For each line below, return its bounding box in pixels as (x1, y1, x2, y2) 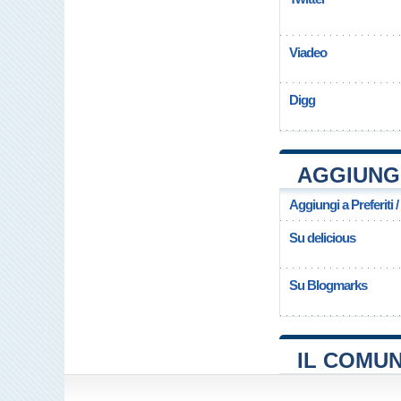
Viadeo (289, 45, 327, 60)
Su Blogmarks (289, 277, 367, 293)
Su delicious (289, 230, 355, 245)
